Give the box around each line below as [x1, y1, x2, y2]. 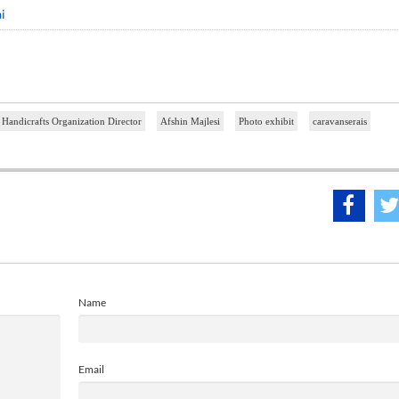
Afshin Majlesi [160, 115, 220, 126]
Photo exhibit [239, 115, 294, 126]
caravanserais [313, 115, 367, 126]
